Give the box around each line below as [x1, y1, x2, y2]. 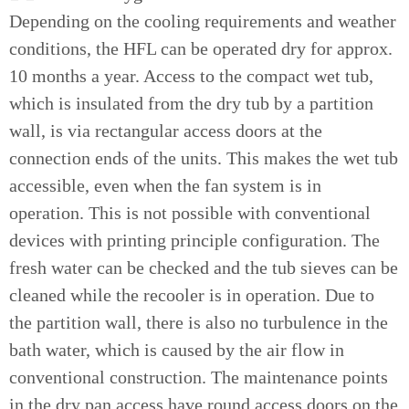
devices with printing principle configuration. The [9, 230, 380, 250]
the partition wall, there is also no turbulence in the [9, 312, 388, 332]
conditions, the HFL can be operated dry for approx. [9, 38, 393, 58]
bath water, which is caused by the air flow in [9, 340, 344, 360]
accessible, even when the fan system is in [9, 175, 321, 195]
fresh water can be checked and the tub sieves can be [9, 257, 398, 278]
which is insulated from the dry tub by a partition [9, 93, 373, 113]
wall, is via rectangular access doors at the [9, 121, 322, 141]
